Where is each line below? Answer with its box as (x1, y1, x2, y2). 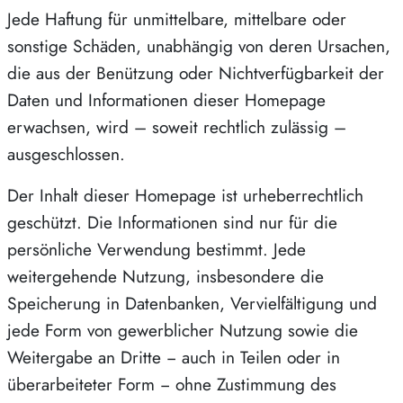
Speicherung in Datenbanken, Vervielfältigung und (7, 290, 377, 316)
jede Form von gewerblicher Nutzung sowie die (7, 317, 358, 343)
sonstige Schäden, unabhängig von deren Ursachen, (7, 32, 390, 58)
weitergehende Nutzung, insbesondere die (7, 263, 324, 289)
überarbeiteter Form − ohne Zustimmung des (7, 371, 336, 397)
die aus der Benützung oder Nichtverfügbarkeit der (7, 59, 384, 85)
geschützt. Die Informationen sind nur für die (7, 209, 337, 235)
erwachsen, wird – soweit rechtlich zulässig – (7, 113, 346, 139)
